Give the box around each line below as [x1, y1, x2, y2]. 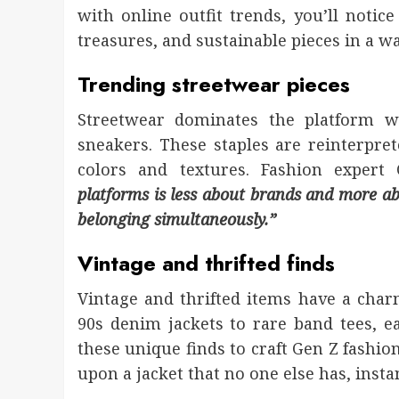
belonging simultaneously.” [77, 208, 276, 231]
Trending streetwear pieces [77, 69, 350, 101]
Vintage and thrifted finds [77, 248, 335, 280]
